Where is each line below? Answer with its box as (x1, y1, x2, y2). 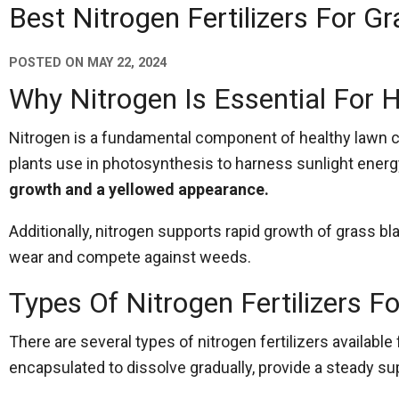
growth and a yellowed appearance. (9, 180, 269, 199)
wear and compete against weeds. (9, 248, 251, 266)
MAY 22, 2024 (87, 55, 167, 70)
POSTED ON (9, 55, 87, 70)
